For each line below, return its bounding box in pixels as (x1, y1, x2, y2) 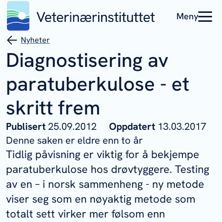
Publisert (6, 120, 48, 133)
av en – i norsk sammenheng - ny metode (6, 177, 204, 191)
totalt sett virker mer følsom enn (6, 207, 165, 221)
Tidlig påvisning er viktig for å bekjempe (6, 147, 199, 162)
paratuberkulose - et (6, 71, 189, 97)
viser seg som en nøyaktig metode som (6, 192, 195, 206)
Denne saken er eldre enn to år (6, 134, 143, 147)
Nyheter (21, 35, 50, 45)
